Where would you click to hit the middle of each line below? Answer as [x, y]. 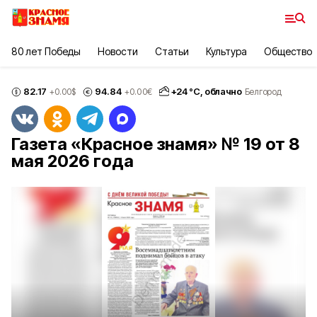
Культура [226, 51]
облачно [223, 91]
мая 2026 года [73, 161]
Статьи [172, 51]
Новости [118, 51]
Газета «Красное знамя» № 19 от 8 [156, 144]
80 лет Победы [46, 51]
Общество [288, 51]
